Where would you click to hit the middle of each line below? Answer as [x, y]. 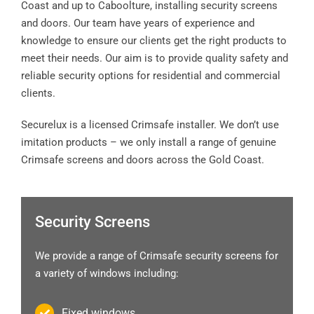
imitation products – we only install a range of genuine [149, 142]
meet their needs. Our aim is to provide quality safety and [155, 58]
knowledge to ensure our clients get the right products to [154, 40]
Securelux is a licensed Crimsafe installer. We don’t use [150, 124]
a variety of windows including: [107, 273]
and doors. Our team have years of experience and [138, 23]
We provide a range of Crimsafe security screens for [157, 255]
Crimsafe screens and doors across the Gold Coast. [143, 159]
